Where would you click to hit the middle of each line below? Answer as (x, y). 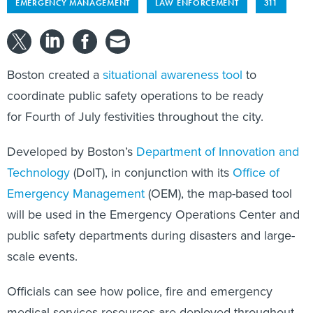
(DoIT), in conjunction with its (151, 173)
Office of (256, 173)
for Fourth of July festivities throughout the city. (135, 117)
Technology (38, 173)
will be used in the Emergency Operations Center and (153, 214)
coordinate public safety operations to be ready (135, 96)
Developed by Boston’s (72, 152)
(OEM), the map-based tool (218, 194)
